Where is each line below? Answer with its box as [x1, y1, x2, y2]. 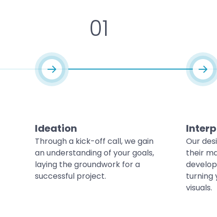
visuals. [186, 182, 212, 193]
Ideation [35, 121, 77, 135]
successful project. [35, 170, 106, 182]
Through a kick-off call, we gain [35, 135, 154, 147]
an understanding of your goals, [35, 147, 154, 158]
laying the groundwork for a [35, 158, 140, 170]
